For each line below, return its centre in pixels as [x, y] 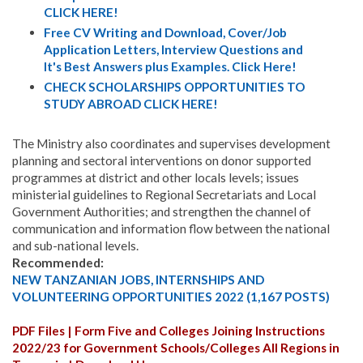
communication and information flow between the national [171, 229]
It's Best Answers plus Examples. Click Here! [170, 66]
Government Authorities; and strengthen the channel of [162, 212]
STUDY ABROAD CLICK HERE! [130, 103]
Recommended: [58, 263]
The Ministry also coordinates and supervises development [171, 144]
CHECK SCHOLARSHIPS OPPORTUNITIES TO [174, 86]
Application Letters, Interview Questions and [173, 49]
